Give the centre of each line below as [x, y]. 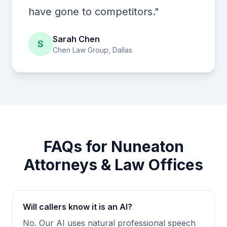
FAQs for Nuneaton [113, 146]
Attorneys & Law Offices [113, 165]
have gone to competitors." [94, 12]
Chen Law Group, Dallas [92, 50]
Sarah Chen [76, 39]
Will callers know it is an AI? [78, 207]
